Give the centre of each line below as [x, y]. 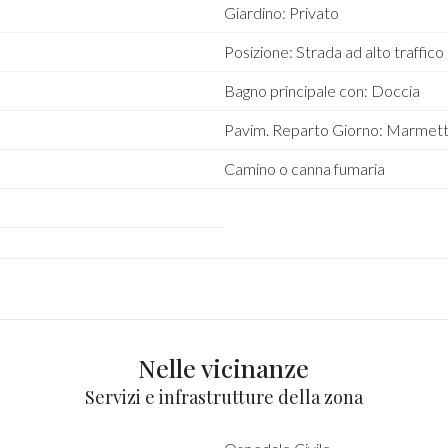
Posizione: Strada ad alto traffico [333, 51]
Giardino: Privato [281, 12]
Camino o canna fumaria [304, 168]
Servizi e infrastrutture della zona [223, 397]
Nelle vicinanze [224, 367]
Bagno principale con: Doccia [321, 90]
